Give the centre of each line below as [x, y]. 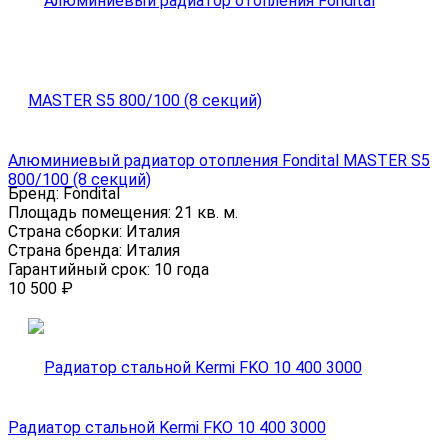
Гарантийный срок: [81, 269]
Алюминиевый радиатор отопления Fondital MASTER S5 [219, 160]
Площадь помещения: [91, 212]
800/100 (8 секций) [79, 179]
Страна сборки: [67, 231]
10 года [181, 269]
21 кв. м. [206, 212]
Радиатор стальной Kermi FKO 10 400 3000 [167, 427]
